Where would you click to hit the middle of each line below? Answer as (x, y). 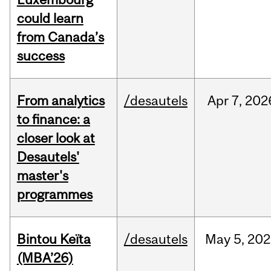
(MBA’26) (45, 258)
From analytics (60, 101)
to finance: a (53, 119)
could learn (50, 18)
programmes (54, 194)
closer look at (56, 138)
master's (42, 176)
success (41, 56)
